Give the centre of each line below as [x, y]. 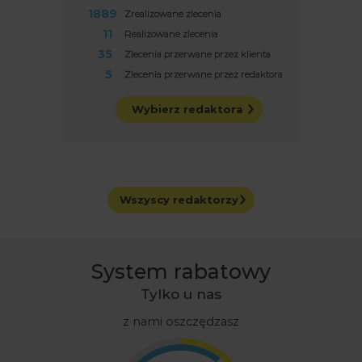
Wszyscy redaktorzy [179, 199]
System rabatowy [181, 271]
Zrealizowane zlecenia [172, 13]
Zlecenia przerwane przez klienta [196, 54]
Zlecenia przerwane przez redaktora [202, 74]
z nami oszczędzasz [181, 321]
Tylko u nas [181, 293]
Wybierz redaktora [187, 109]
